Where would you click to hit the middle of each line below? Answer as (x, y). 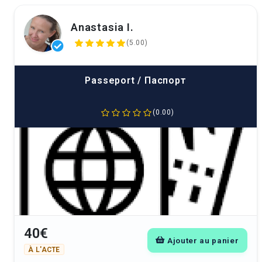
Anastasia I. (102, 27)
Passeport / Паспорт (136, 80)
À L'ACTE (44, 249)
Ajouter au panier (203, 240)
